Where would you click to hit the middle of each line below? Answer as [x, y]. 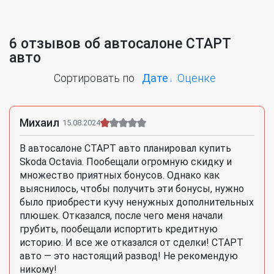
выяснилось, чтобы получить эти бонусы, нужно [132, 189]
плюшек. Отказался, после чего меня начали [121, 216]
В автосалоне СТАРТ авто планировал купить [125, 149]
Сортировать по [94, 78]
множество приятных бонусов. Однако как [120, 176]
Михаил [39, 123]
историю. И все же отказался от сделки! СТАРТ [131, 243]
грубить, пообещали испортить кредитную [119, 229]
